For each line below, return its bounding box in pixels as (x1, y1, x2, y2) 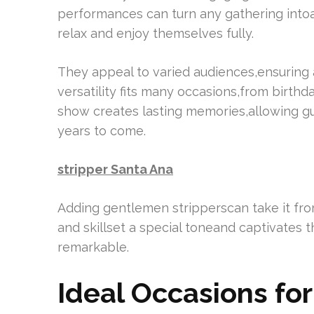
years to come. (57, 123, 146, 138)
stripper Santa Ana (57, 162, 173, 177)
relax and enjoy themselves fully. (57, 26, 254, 41)
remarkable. (57, 240, 129, 254)
